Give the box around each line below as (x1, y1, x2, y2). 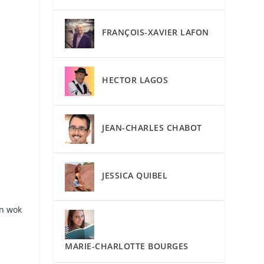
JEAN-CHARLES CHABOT (102, 122, 202, 134)
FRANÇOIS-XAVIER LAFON (102, 27, 209, 38)
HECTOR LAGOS (102, 74, 169, 86)
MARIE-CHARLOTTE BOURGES (65, 240, 189, 252)
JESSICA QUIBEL (102, 170, 168, 181)
